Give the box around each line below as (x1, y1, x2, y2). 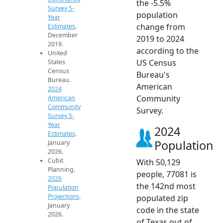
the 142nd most (136, 180, 196, 192)
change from (136, 21, 185, 32)
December (48, 31, 78, 39)
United (48, 49, 67, 57)
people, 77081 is (136, 168, 197, 180)
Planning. (48, 165, 75, 174)
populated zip (136, 192, 188, 204)
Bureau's (136, 69, 170, 80)
